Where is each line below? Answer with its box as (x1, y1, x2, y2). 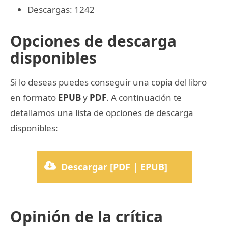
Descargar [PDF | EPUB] (61, 161, 168, 174)
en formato (10, 92, 58, 104)
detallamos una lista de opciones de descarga (10, 107, 193, 119)
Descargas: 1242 (27, 4, 95, 16)
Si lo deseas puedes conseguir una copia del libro (10, 76, 207, 89)
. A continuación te (106, 92, 182, 104)
